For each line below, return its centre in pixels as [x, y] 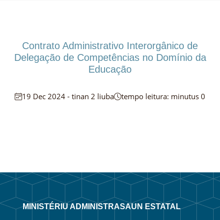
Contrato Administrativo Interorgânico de [110, 46]
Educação [110, 69]
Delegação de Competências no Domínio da [110, 58]
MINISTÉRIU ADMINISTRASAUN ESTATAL [101, 207]
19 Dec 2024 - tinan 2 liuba [68, 96]
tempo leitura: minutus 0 [163, 96]
